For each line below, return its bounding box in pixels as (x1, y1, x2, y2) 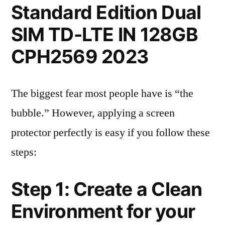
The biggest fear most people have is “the (11, 86, 193, 100)
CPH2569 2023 (11, 45, 149, 68)
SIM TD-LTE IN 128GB (11, 23, 198, 46)
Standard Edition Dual (11, 1, 201, 24)
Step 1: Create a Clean (11, 178, 202, 200)
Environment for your (11, 200, 195, 222)
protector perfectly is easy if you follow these (11, 126, 210, 140)
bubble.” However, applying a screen (11, 106, 175, 120)
